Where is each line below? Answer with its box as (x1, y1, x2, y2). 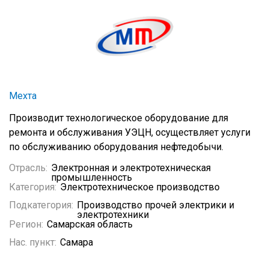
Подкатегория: (9, 199, 73, 211)
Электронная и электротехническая (51, 162, 211, 174)
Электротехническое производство (60, 181, 220, 193)
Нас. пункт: (9, 237, 56, 248)
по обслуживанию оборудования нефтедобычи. (9, 141, 223, 153)
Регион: (9, 219, 43, 230)
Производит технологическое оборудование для (9, 112, 228, 124)
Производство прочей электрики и (77, 199, 234, 211)
